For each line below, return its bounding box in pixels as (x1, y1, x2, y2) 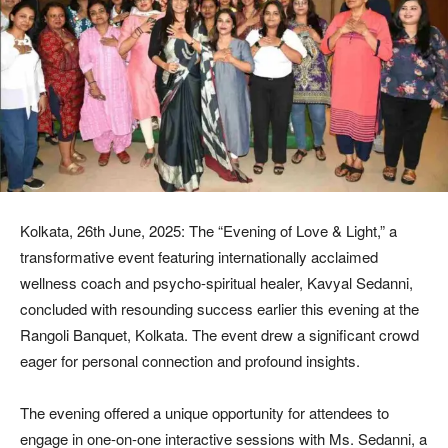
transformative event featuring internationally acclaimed (20, 245, 378, 267)
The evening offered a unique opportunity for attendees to (20, 401, 389, 423)
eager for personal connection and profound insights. (20, 349, 360, 371)
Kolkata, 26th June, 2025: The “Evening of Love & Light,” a (20, 219, 397, 241)
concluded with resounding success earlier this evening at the (20, 297, 419, 319)
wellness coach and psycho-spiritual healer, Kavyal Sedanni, (20, 271, 413, 293)
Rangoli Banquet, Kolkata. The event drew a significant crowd (20, 323, 419, 345)
